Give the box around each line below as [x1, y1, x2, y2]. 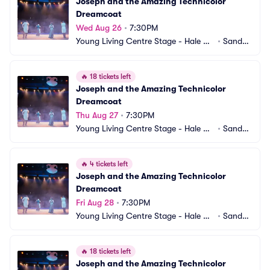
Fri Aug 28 [76, 198, 114, 207]
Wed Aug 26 [76, 23, 122, 33]
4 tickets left [88, 160, 128, 168]
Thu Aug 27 [76, 110, 118, 120]
